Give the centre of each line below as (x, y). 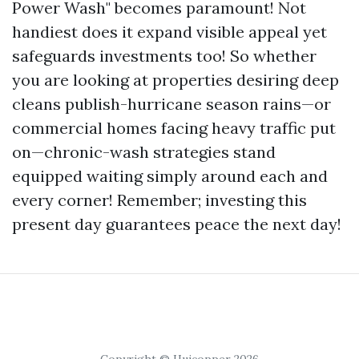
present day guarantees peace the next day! (177, 224)
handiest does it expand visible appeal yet (169, 32)
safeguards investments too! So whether (164, 56)
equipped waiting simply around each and (170, 176)
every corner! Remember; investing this (159, 200)
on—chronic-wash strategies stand (144, 152)
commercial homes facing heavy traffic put (174, 128)
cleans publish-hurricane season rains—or (171, 104)
